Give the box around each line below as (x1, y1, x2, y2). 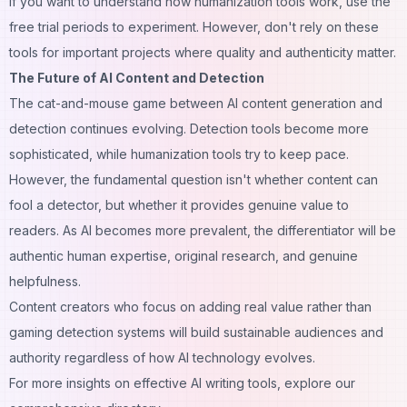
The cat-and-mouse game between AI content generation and (9, 94, 382, 111)
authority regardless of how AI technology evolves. (9, 349, 315, 365)
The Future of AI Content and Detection (9, 69, 264, 85)
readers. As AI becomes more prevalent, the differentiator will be (9, 222, 396, 238)
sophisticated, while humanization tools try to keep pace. (9, 145, 349, 162)
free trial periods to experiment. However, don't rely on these (9, 18, 379, 35)
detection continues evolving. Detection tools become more (9, 120, 369, 136)
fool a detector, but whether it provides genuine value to (9, 196, 349, 213)
